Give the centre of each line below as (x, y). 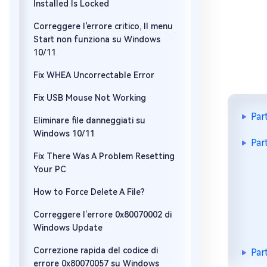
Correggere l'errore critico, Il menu (103, 26)
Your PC (50, 169)
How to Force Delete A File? (89, 192)
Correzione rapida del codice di (96, 250)
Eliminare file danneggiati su (89, 120)
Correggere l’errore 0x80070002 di (103, 215)
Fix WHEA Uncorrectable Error (94, 75)
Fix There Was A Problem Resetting (104, 156)
